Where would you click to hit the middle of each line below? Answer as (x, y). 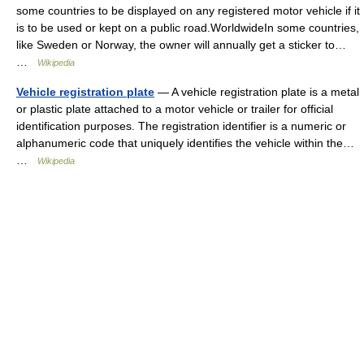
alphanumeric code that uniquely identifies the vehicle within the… (185, 143)
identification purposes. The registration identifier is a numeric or (181, 126)
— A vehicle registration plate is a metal (257, 92)
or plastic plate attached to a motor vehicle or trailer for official (175, 109)
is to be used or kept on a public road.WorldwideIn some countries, (188, 28)
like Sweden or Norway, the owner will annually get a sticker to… (181, 45)
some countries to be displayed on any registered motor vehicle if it (188, 11)
